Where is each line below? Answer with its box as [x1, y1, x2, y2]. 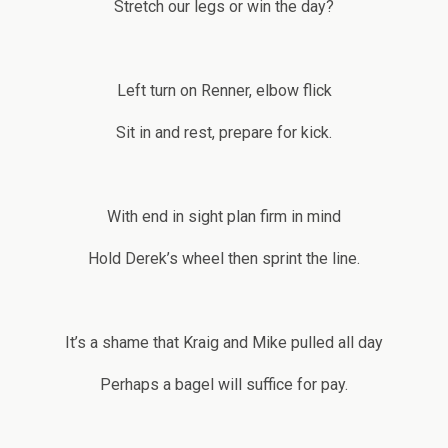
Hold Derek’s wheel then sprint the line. [88, 249, 360, 269]
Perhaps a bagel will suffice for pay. [100, 375, 348, 395]
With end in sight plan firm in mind [107, 207, 341, 227]
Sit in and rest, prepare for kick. [116, 123, 332, 143]
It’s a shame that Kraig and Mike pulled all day [65, 333, 383, 353]
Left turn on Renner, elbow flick [116, 81, 332, 101]
